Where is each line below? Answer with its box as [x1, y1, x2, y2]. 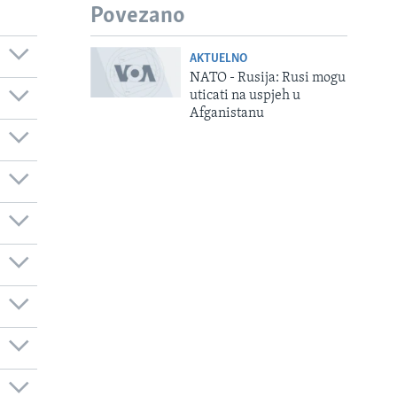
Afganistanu [189, 105, 264, 121]
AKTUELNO [189, 51, 247, 66]
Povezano [90, 4, 185, 29]
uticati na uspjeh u [189, 88, 300, 103]
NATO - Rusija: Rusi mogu [189, 70, 346, 85]
